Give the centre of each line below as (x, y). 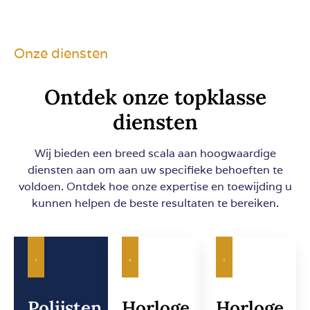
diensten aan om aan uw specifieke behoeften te (155, 170)
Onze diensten (61, 54)
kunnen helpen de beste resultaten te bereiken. (155, 203)
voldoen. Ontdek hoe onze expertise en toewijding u (155, 187)
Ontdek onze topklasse (155, 97)
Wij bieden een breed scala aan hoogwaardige (155, 154)
